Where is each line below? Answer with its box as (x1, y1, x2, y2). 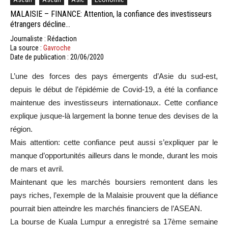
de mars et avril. (10, 164, 64, 173)
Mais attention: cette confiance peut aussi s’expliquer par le (10, 137, 218, 147)
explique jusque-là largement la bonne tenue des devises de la (10, 111, 218, 120)
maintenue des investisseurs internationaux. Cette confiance (10, 98, 218, 107)
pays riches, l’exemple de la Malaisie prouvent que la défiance (10, 190, 218, 199)
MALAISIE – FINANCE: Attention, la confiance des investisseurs (10, 9, 212, 19)
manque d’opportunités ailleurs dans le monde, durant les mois (10, 151, 218, 160)
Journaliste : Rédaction (10, 34, 77, 43)
